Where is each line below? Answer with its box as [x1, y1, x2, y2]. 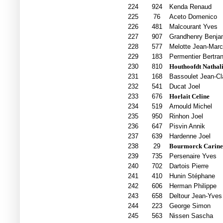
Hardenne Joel [169, 132, 211, 140]
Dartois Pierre [169, 162, 209, 170]
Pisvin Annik [169, 122, 205, 130]
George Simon [169, 202, 211, 210]
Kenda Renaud [169, 3, 212, 11]
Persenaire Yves [169, 152, 217, 160]
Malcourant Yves [169, 23, 218, 31]
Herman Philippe [169, 182, 217, 190]
